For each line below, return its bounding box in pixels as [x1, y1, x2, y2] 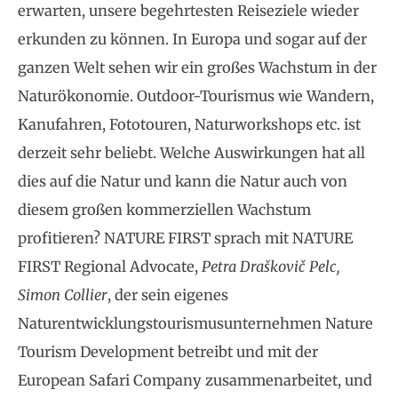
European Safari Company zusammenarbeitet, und [18, 371, 372, 389]
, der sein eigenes [107, 286, 228, 304]
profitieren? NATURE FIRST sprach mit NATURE [18, 229, 353, 247]
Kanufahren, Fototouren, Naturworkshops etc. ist [18, 115, 361, 133]
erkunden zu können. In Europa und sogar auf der [18, 30, 367, 48]
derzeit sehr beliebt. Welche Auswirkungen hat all [18, 144, 365, 162]
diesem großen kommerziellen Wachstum [18, 201, 311, 219]
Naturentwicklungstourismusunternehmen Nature [18, 314, 373, 332]
